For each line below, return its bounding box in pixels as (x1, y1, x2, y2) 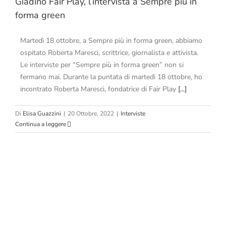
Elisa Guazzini (23, 109, 61, 118)
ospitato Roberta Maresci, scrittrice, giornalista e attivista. (20, 48, 202, 58)
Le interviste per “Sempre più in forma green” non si (20, 60, 184, 70)
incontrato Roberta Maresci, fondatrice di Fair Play (20, 84, 178, 94)
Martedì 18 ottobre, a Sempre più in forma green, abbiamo (20, 36, 202, 46)
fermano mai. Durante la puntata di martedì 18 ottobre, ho (20, 72, 202, 82)
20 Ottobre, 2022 (68, 109, 114, 118)
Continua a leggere (15, 120, 66, 129)
